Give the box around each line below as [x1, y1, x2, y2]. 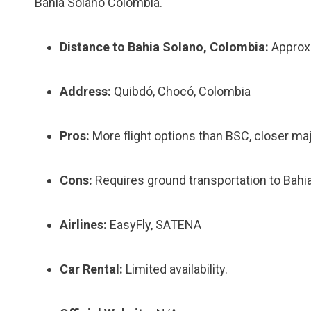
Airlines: [60, 217, 107, 232]
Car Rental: [60, 262, 123, 276]
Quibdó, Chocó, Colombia [111, 84, 251, 99]
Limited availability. [123, 262, 228, 276]
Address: [60, 84, 111, 99]
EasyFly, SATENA [107, 217, 201, 232]
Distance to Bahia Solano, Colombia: [60, 40, 269, 54]
